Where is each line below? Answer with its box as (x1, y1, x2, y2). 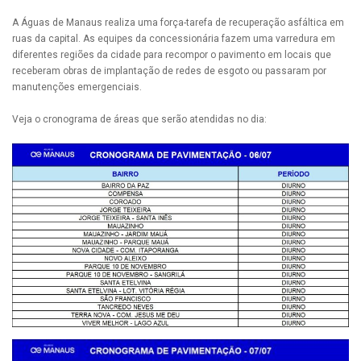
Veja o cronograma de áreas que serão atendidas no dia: (12, 114, 267, 126)
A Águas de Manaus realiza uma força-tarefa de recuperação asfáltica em (12, 17, 344, 29)
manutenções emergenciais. (12, 81, 144, 93)
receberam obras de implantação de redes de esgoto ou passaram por (12, 65, 326, 77)
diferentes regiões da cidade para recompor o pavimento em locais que (12, 49, 331, 61)
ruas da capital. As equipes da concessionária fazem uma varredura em (12, 33, 335, 45)
